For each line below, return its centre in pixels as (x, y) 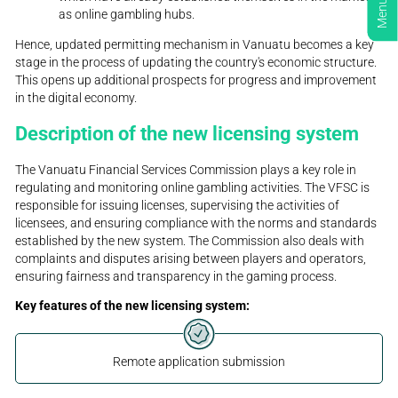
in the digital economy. (76, 97)
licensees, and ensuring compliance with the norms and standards (196, 223)
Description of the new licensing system (187, 133)
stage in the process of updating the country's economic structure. (196, 62)
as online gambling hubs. (127, 14)
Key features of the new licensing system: (133, 306)
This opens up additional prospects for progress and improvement (196, 80)
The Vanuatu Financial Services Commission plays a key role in (186, 169)
